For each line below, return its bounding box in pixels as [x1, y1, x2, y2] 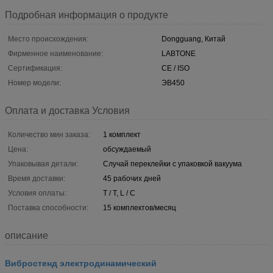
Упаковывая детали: [8, 159, 78, 168]
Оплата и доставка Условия [5, 105, 130, 116]
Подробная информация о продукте [5, 9, 168, 20]
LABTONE [161, 49, 196, 58]
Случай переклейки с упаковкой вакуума [103, 159, 242, 168]
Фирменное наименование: [8, 49, 103, 58]
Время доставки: [8, 174, 65, 183]
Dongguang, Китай [161, 34, 225, 43]
